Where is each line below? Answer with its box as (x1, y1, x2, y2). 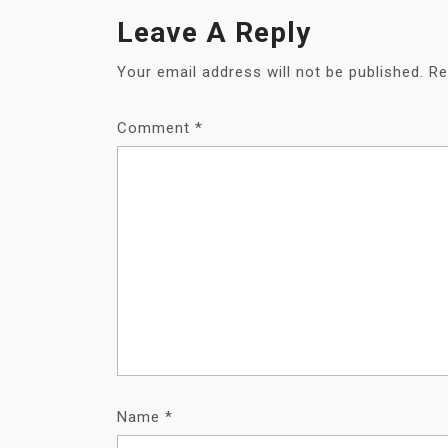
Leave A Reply (117, 15, 311, 49)
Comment (117, 118, 195, 137)
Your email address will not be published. (117, 62, 424, 81)
